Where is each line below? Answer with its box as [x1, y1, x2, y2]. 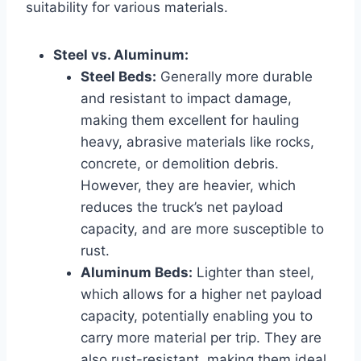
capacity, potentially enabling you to [81, 307, 313, 324]
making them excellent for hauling [81, 111, 299, 128]
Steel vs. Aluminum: [53, 46, 189, 63]
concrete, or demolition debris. [81, 155, 279, 172]
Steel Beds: [81, 68, 156, 85]
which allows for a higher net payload [81, 285, 322, 302]
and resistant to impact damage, [81, 89, 292, 106]
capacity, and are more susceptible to [81, 220, 324, 237]
